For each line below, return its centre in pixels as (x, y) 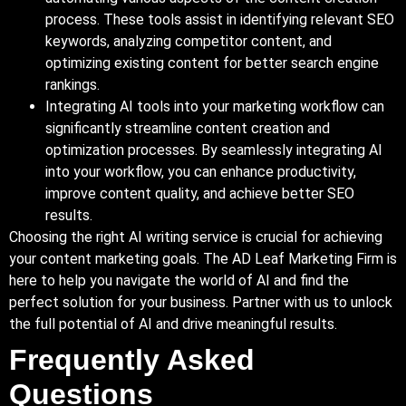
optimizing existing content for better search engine (212, 63)
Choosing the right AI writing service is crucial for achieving (196, 237)
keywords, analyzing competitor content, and (188, 41)
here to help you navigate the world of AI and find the (179, 280)
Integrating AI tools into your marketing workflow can (215, 106)
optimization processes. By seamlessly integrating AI (214, 150)
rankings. (72, 84)
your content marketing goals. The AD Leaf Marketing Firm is (203, 258)
